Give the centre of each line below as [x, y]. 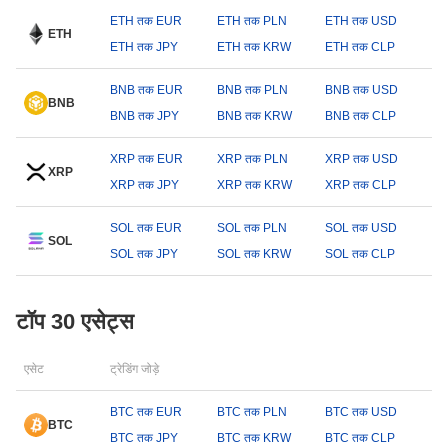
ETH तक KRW [254, 47]
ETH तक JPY [144, 47]
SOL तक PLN [252, 228]
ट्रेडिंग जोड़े [134, 369]
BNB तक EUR [146, 90]
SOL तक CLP [359, 254]
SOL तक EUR [146, 228]
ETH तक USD [360, 21]
